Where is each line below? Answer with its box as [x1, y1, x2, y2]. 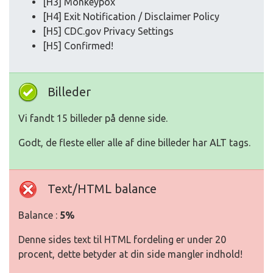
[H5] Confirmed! [43, 40, 113, 52]
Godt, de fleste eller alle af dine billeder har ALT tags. [18, 137, 250, 149]
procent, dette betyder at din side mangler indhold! [18, 249, 243, 260]
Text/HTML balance [48, 182, 157, 196]
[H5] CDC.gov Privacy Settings [43, 26, 174, 37]
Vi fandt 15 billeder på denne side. [18, 113, 168, 124]
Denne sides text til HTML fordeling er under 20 [18, 234, 226, 246]
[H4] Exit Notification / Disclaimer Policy [43, 11, 219, 23]
